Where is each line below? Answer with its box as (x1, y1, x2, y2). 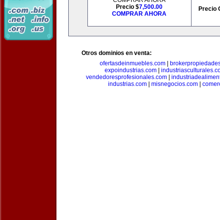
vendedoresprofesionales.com (85, 74, 167, 81)
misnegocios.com (151, 81, 198, 87)
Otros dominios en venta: (82, 50, 152, 56)
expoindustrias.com (105, 67, 157, 74)
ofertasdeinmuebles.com (100, 60, 165, 67)
